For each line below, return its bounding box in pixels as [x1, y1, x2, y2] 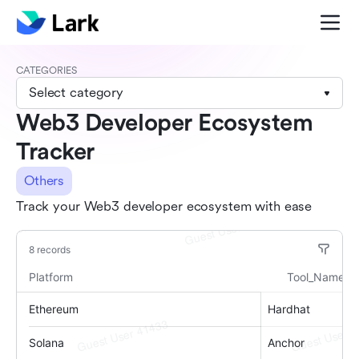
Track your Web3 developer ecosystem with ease [16, 199, 313, 214]
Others [24, 173, 65, 188]
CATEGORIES [16, 65, 77, 76]
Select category [29, 85, 124, 100]
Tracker [16, 139, 95, 165]
